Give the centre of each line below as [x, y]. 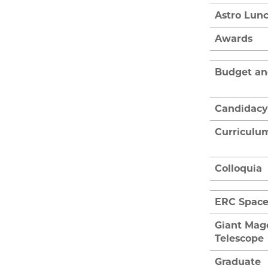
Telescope [239, 238]
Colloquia [238, 168]
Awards [234, 38]
